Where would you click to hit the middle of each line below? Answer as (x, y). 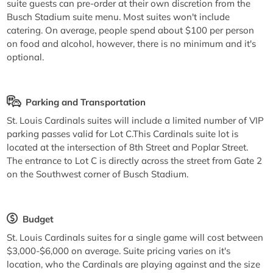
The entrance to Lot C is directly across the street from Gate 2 (135, 160)
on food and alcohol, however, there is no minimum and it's (132, 43)
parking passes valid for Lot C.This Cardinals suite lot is (123, 133)
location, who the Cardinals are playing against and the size (134, 264)
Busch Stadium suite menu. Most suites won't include (119, 16)
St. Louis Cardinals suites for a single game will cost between (135, 237)
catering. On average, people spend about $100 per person (131, 30)
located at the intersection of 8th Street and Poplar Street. (128, 147)
